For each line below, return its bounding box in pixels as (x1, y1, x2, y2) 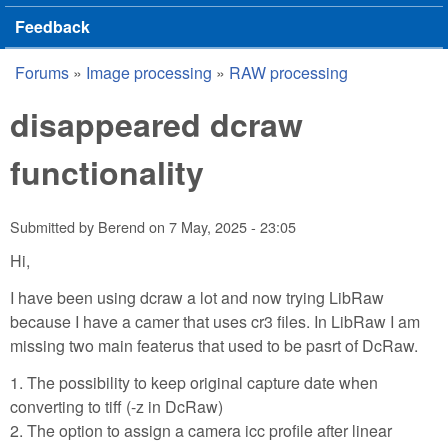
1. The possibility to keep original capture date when (10, 370, 378, 394)
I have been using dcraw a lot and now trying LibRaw (10, 285, 384, 309)
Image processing (86, 61, 212, 84)
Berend (98, 216, 145, 238)
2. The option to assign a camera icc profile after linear (10, 418, 392, 442)
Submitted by (10, 216, 98, 238)
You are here (10, 70, 163, 108)
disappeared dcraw (10, 101, 303, 147)
